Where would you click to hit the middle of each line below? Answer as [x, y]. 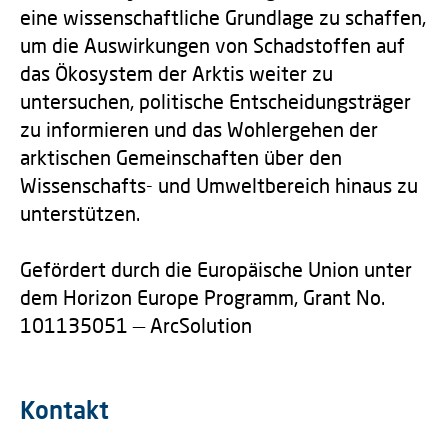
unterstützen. [80, 213]
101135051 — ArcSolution [136, 325]
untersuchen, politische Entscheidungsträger [215, 101]
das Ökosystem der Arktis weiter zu [176, 73]
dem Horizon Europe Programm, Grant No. [202, 297]
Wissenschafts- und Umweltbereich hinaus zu [219, 185]
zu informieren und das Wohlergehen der [199, 129]
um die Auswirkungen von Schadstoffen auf [212, 45]
